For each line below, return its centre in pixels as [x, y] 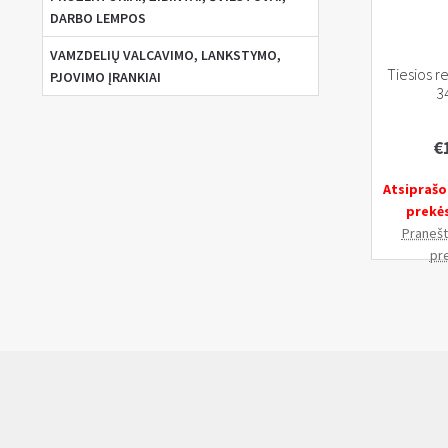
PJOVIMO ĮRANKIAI [105, 77]
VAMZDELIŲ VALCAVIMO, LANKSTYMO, [165, 55]
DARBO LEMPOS [97, 18]
